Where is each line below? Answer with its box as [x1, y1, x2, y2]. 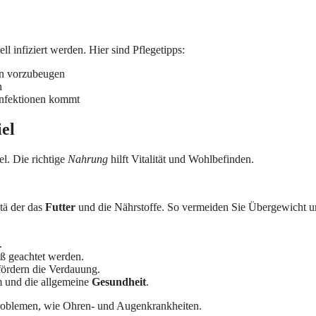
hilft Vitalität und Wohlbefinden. [108, 152, 254, 165]
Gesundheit [92, 275, 146, 288]
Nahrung [68, 152, 108, 165]
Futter [45, 200, 75, 213]
